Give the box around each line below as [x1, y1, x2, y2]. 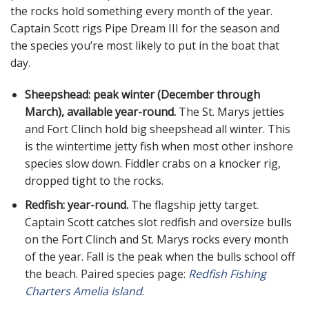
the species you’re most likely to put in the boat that [10, 38, 279, 54]
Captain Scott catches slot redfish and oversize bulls [24, 214, 292, 230]
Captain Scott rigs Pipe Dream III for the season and [10, 21, 279, 37]
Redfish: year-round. [24, 197, 128, 212]
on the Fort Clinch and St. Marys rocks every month [24, 231, 288, 247]
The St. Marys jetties [175, 104, 284, 120]
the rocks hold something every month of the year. [10, 3, 272, 19]
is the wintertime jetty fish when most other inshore [24, 139, 293, 154]
